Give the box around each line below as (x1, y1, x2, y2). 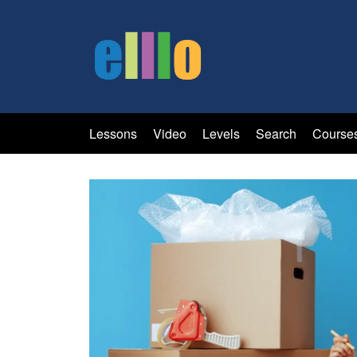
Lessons (89, 124, 137, 143)
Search (256, 124, 300, 143)
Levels (202, 124, 243, 143)
